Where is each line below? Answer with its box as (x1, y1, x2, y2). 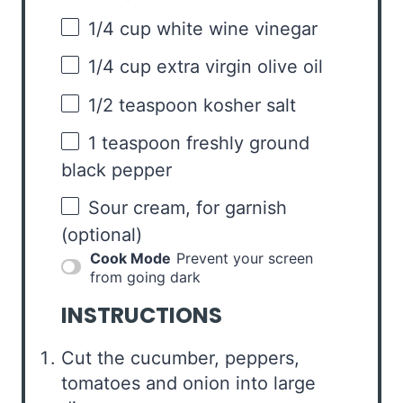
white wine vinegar (151, 17, 318, 40)
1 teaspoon (88, 132, 181, 155)
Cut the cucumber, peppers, (61, 346, 300, 369)
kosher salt (198, 94, 296, 116)
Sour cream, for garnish (88, 196, 287, 219)
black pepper (61, 159, 172, 182)
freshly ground (181, 132, 309, 155)
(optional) (61, 223, 142, 246)
